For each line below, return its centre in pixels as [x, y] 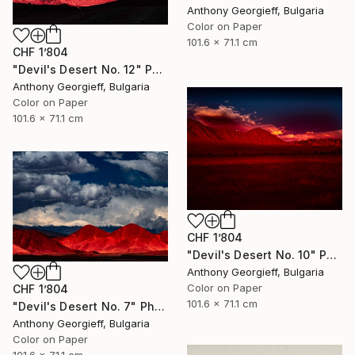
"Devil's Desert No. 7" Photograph [160, 306]
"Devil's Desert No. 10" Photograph [332, 254]
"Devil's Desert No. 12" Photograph [158, 70]
